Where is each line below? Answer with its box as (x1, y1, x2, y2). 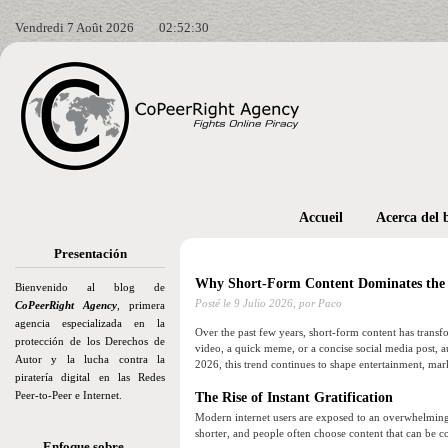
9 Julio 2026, (234, 297, 296, 310)
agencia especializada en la (15, 317, 165, 329)
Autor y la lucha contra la (15, 353, 165, 365)
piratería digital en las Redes (15, 371, 165, 383)
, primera (117, 299, 165, 311)
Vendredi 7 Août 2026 (15, 20, 134, 35)
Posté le (195, 297, 234, 310)
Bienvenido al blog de (15, 281, 165, 293)
